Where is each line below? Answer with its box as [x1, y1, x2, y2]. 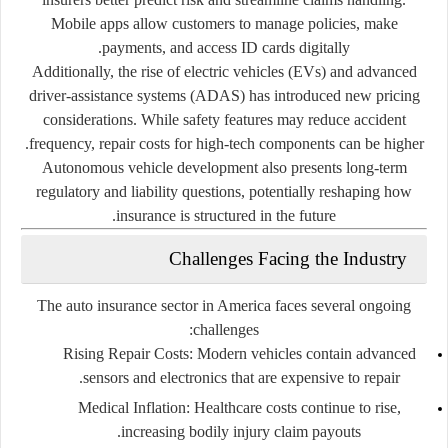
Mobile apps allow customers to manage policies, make [50, 14, 398, 32]
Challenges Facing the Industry [169, 247, 407, 269]
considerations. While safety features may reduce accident [42, 110, 406, 128]
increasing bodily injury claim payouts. [121, 422, 361, 440]
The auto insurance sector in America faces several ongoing [37, 296, 411, 314]
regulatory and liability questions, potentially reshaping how [36, 182, 412, 200]
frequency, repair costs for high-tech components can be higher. [28, 134, 424, 152]
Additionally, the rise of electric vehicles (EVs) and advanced [31, 62, 417, 80]
